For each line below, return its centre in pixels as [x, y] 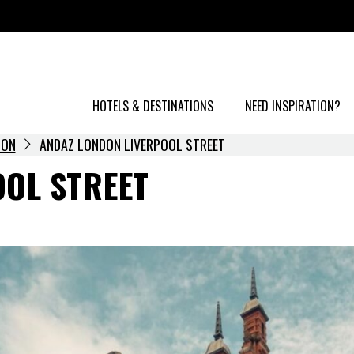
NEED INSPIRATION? [293, 106]
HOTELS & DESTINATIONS [153, 106]
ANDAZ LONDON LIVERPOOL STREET [132, 145]
